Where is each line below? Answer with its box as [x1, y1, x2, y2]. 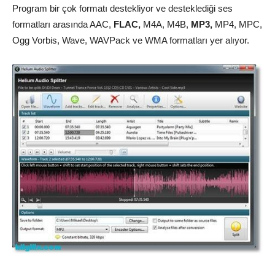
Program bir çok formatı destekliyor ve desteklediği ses [12, 3, 233, 14]
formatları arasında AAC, [12, 19, 114, 29]
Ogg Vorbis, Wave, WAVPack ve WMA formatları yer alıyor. [12, 35, 249, 45]
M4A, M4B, [143, 19, 191, 29]
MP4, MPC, [215, 19, 262, 29]
